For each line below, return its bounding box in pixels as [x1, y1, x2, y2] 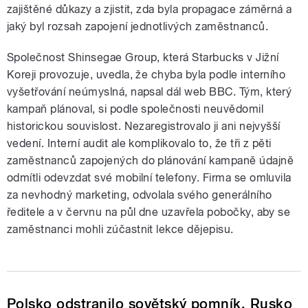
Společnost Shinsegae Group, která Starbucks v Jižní [7, 50, 279, 64]
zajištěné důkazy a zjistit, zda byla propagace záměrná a [7, 2, 292, 16]
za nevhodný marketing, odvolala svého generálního [7, 188, 272, 201]
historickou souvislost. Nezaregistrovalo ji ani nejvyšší [7, 119, 280, 133]
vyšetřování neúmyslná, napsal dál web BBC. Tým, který [7, 85, 292, 98]
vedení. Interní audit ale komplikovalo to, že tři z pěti [7, 136, 272, 150]
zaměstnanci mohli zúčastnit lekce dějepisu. [7, 222, 234, 236]
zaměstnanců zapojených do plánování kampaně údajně [7, 153, 294, 167]
